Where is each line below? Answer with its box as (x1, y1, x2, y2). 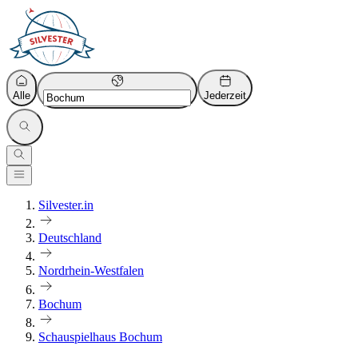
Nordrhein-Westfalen (38, 264, 144, 278)
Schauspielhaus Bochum (38, 329, 162, 344)
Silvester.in (38, 198, 93, 212)
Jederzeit (204, 89, 246, 101)
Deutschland (38, 231, 101, 245)
